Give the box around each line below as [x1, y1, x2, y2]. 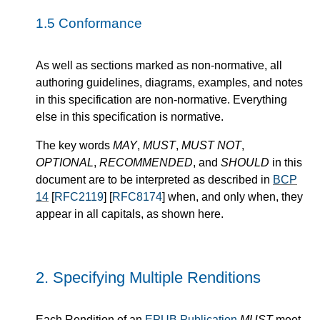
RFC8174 [112, 190, 162, 203]
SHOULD [221, 156, 269, 169]
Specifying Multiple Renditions [53, 268, 261, 286]
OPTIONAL [36, 156, 94, 169]
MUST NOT [181, 139, 241, 151]
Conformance [59, 16, 142, 31]
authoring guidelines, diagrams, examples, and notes [36, 76, 303, 89]
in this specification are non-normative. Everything [36, 93, 287, 106]
